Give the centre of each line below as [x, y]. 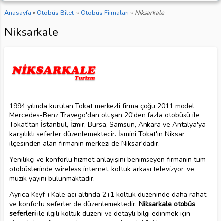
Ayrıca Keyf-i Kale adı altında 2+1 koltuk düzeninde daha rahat [108, 194]
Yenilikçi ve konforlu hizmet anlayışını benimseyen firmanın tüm [107, 159]
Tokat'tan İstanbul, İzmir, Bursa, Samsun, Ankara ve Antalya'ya [107, 124]
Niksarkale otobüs [167, 204]
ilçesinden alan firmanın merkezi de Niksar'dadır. [84, 143]
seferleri [22, 213]
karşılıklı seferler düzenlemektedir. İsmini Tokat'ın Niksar [97, 134]
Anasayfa [18, 13]
